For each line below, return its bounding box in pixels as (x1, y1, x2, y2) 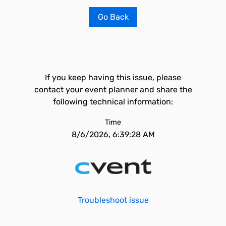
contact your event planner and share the (34, 85, 192, 94)
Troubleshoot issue (77, 195, 149, 205)
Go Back (97, 12, 129, 22)
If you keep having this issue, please (45, 73, 181, 82)
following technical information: (53, 97, 173, 106)
